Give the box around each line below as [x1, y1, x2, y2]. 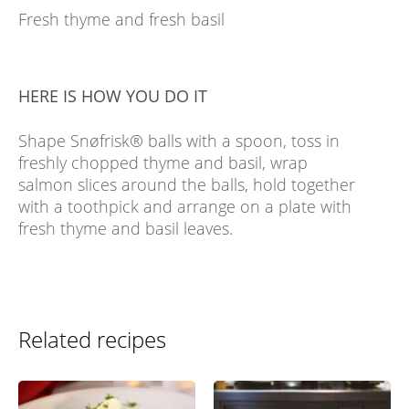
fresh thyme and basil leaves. [18, 217, 233, 240]
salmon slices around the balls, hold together [18, 173, 355, 196]
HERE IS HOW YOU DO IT [18, 85, 207, 108]
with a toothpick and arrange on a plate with [18, 195, 351, 218]
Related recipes [18, 324, 166, 355]
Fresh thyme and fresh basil [18, 8, 225, 31]
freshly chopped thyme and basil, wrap [18, 152, 308, 174]
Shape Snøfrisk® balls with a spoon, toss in [18, 130, 340, 152]
